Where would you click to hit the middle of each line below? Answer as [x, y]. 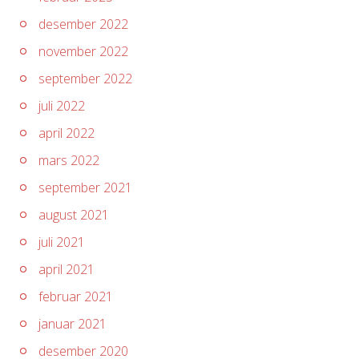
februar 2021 [76, 296]
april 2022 [67, 133]
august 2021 [74, 215]
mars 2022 [69, 160]
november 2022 [83, 51]
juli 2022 [62, 106]
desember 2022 [83, 24]
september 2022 [85, 79]
